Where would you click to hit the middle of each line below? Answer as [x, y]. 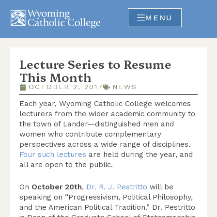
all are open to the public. [66, 165]
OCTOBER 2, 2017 [66, 87]
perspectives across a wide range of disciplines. [105, 144]
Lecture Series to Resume [95, 64]
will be [160, 187]
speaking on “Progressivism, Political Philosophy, [106, 197]
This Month [55, 77]
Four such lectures [53, 155]
